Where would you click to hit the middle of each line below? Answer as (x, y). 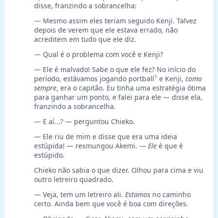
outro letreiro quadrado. (74, 180)
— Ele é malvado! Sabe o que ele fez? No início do (115, 70)
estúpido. (49, 155)
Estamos (138, 195)
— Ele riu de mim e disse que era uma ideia (106, 137)
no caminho (171, 195)
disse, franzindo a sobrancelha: (85, 6)
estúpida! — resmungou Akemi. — (91, 146)
